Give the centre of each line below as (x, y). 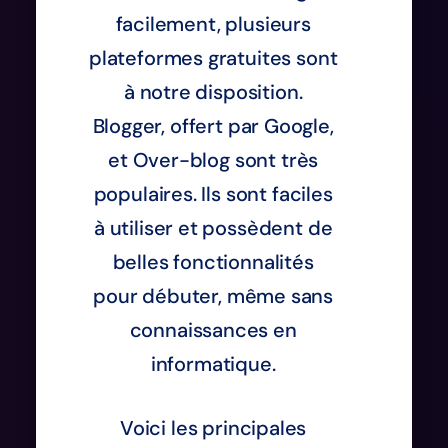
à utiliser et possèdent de (213, 227)
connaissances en (213, 329)
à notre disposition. (213, 91)
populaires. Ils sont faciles (213, 193)
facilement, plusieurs (213, 23)
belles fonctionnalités (213, 261)
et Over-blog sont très (213, 159)
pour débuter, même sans (213, 295)
